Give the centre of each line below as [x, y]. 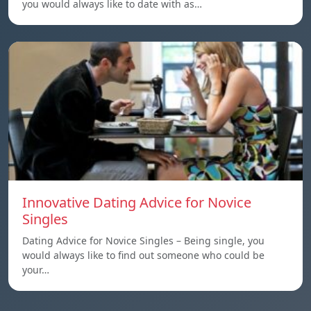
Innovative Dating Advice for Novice [137, 202]
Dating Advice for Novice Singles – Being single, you [143, 241]
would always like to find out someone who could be [143, 255]
